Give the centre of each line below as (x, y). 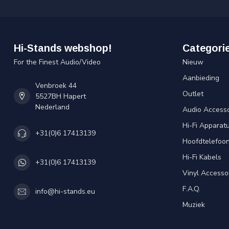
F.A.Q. (191, 189)
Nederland (52, 107)
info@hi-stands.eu (65, 192)
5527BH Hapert (61, 96)
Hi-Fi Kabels (202, 157)
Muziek (194, 204)
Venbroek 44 (56, 85)
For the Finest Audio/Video (57, 62)
